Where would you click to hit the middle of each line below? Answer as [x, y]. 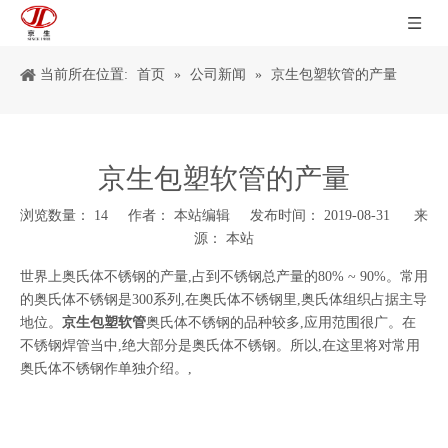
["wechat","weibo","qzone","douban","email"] [152, 266]
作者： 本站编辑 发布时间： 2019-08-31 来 [268, 215]
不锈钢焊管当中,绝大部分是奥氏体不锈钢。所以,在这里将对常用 [220, 345]
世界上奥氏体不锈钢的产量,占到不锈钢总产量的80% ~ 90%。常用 [224, 276]
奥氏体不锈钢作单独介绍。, [106, 368]
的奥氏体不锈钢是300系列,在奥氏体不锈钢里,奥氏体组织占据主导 [223, 299]
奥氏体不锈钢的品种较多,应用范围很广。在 [281, 322]
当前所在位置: [84, 74]
